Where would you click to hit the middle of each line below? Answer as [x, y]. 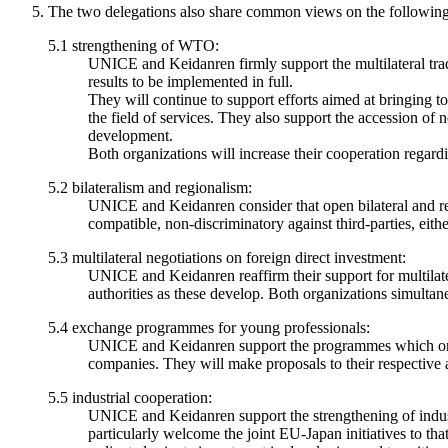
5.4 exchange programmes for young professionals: [209, 328]
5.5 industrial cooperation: [130, 398]
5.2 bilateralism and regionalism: [150, 188]
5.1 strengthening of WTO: [133, 46]
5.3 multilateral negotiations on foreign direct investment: [227, 258]
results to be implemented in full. [190, 82]
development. [130, 136]
